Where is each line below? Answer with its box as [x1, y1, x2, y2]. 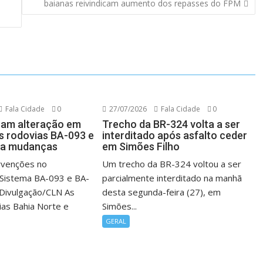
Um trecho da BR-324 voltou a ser [102, 158, 242, 170]
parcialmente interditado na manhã [102, 172, 242, 184]
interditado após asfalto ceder [102, 129, 248, 141]
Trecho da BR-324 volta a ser [102, 118, 241, 130]
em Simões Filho [102, 140, 180, 153]
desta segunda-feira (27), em [102, 186, 221, 198]
